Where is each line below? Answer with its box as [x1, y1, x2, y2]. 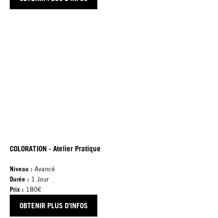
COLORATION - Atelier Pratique [10, 144, 101, 153]
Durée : [10, 175, 29, 183]
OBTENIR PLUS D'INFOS [19, 200, 88, 210]
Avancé [35, 165, 55, 173]
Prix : [10, 185, 24, 193]
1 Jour [29, 175, 49, 183]
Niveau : [10, 164, 35, 173]
